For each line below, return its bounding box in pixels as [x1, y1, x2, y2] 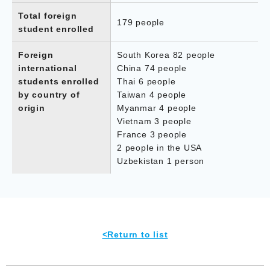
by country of [18, 89, 80, 99]
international [18, 63, 77, 73]
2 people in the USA [117, 142, 202, 152]
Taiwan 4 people [117, 89, 186, 99]
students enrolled [18, 76, 99, 86]
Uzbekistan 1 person [117, 155, 205, 166]
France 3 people [117, 129, 187, 139]
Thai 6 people [117, 76, 176, 86]
